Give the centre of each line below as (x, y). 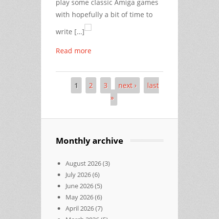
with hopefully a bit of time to (104, 14)
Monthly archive (89, 140)
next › (127, 85)
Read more (74, 50)
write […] (70, 31)
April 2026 (80, 208)
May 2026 (79, 197)
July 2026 (78, 174)
